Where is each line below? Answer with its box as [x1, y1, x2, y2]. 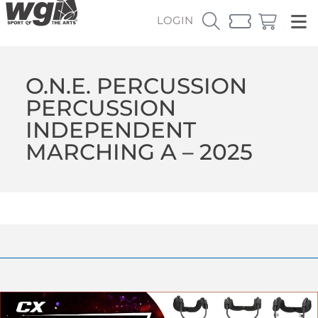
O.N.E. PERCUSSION [25, 72, 247, 99]
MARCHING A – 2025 [25, 138, 253, 165]
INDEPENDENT [25, 116, 196, 143]
